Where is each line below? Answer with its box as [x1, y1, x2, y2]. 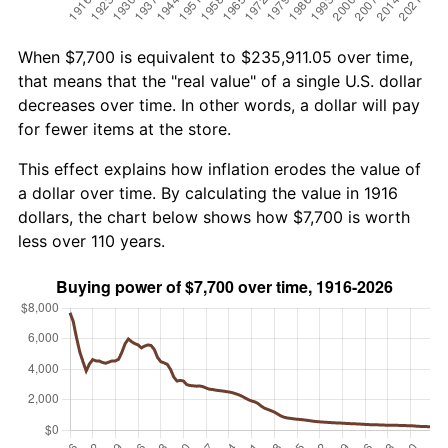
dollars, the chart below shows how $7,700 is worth [18, 206, 410, 227]
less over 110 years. [18, 230, 165, 251]
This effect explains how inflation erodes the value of [18, 158, 421, 179]
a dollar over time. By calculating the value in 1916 [18, 182, 398, 203]
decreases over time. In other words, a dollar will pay [18, 94, 420, 115]
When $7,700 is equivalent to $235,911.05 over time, [18, 46, 413, 67]
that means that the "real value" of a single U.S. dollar [18, 70, 422, 91]
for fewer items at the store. [18, 118, 231, 139]
